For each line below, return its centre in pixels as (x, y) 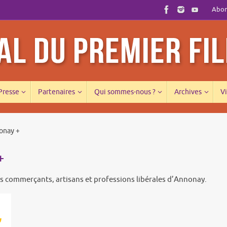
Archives (188, 92)
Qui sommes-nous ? (125, 92)
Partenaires (57, 92)
